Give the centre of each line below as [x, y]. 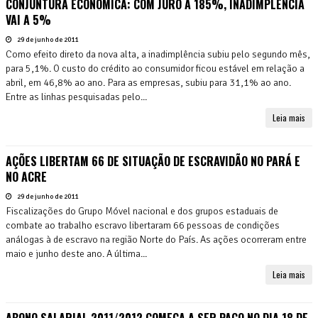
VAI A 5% [28, 20]
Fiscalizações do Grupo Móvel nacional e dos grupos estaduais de [142, 211]
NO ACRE [26, 176]
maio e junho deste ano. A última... [76, 253]
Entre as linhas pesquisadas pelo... [76, 97]
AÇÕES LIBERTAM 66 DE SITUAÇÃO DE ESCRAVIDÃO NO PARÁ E [153, 161]
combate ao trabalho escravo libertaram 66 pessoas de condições [143, 225]
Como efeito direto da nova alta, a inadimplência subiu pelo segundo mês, [158, 54]
